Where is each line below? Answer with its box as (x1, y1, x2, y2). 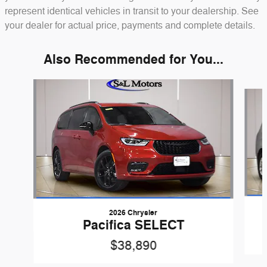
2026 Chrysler (109, 207, 158, 218)
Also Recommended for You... (44, 51, 223, 68)
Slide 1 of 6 (4, 79, 46, 90)
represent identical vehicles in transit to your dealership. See (5, 5, 259, 17)
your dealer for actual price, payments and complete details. (5, 19, 255, 32)
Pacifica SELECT (82, 216, 184, 234)
